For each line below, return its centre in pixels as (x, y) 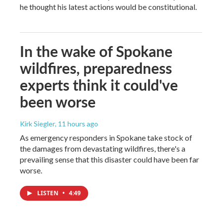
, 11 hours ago (77, 123)
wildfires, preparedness (96, 68)
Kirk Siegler (37, 123)
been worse (58, 101)
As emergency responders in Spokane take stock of (106, 137)
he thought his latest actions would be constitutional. (108, 6)
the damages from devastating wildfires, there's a (103, 148)
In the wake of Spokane (96, 51)
